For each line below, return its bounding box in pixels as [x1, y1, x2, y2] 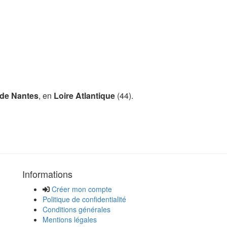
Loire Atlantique [52, 90, 115, 102]
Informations [22, 167, 72, 181]
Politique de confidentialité [43, 194, 126, 205]
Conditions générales [43, 204, 110, 215]
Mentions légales [43, 214, 97, 225]
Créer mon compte [52, 184, 112, 195]
